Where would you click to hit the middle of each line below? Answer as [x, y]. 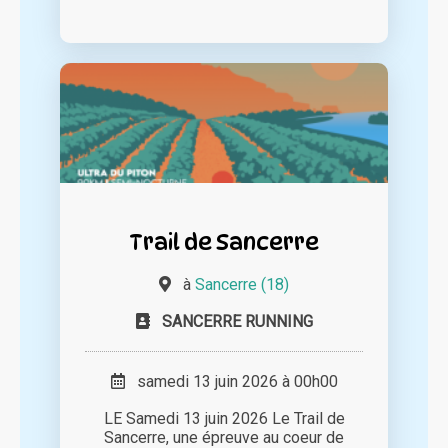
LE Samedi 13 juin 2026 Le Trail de [224, 419]
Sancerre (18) [242, 285]
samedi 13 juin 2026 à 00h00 [231, 382]
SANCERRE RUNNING [237, 322]
